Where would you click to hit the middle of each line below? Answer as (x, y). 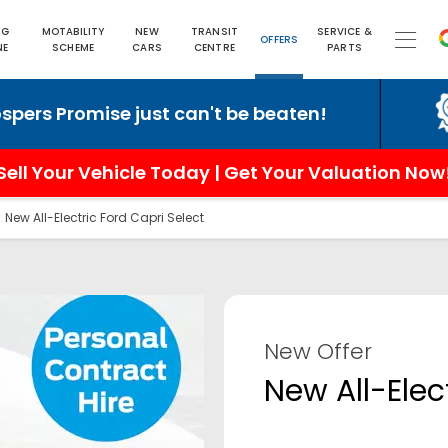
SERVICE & (344, 32)
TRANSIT (214, 32)
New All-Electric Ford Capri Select (104, 217)
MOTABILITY (73, 32)
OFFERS (279, 40)
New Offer (318, 351)
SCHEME (73, 48)
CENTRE (214, 48)
